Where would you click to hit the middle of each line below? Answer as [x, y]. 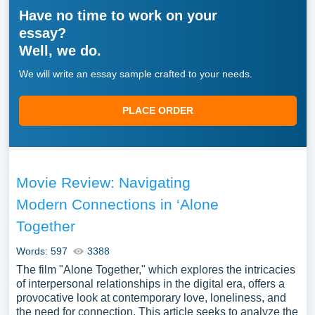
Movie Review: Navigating [103, 182]
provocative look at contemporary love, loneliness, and [151, 298]
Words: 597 [41, 251]
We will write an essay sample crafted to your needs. [135, 74]
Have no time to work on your [118, 15]
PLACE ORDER [157, 110]
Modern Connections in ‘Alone [117, 204]
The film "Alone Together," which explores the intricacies [155, 270]
